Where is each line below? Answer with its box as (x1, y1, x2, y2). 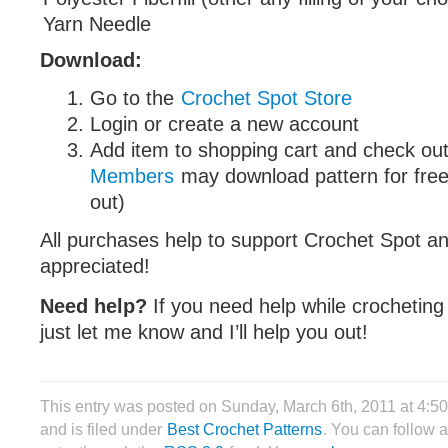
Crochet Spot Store (181, 87, 352, 109)
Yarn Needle (43, 13, 151, 35)
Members (90, 165, 174, 187)
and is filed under (40, 420, 166, 438)
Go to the (90, 87, 180, 109)
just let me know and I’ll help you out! (40, 321, 368, 343)
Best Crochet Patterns (167, 420, 322, 438)
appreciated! (40, 255, 150, 277)
